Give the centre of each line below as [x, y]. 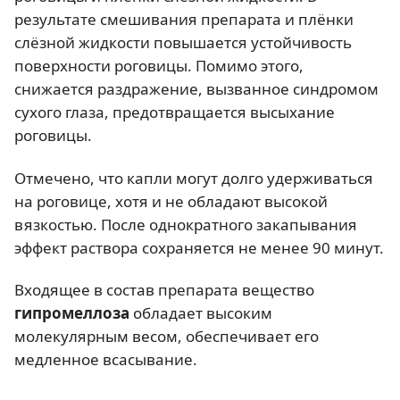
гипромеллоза [72, 312]
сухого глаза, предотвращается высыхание [175, 112]
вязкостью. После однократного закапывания [186, 224]
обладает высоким [201, 312]
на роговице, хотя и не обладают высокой [171, 201]
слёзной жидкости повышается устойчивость [183, 43]
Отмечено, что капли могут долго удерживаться [194, 178]
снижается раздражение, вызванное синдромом [196, 89]
